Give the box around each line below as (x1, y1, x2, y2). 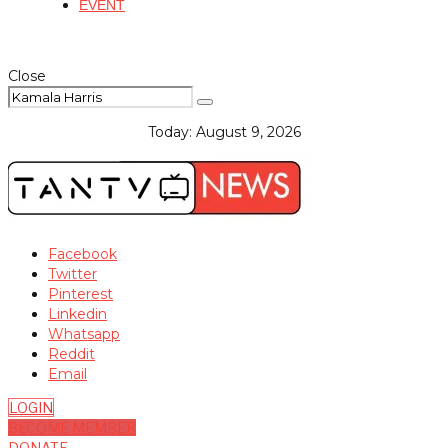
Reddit (48, 345, 95, 363)
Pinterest (48, 285, 113, 303)
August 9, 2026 (195, 123, 301, 141)
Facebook (48, 245, 117, 263)
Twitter (48, 265, 97, 283)
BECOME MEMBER (8, 419, 136, 436)
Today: (147, 123, 196, 141)
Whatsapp (48, 325, 120, 343)
